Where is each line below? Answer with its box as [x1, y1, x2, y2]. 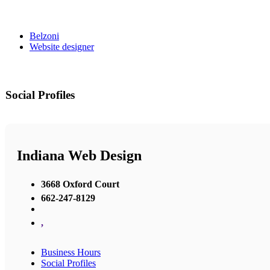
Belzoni [30, 31, 59, 42]
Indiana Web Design [17, 148, 142, 164]
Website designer [30, 42, 94, 52]
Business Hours [41, 246, 101, 257]
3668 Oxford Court [41, 178, 119, 189]
